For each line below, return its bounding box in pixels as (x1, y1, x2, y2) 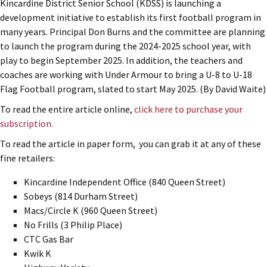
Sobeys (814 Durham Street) (24, 190, 138, 202)
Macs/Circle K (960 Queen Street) (24, 204, 157, 216)
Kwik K (24, 247, 51, 259)
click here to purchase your (134, 103, 243, 115)
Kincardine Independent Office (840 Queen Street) (24, 175, 225, 188)
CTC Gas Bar (24, 232, 73, 245)
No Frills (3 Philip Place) (24, 218, 122, 231)
